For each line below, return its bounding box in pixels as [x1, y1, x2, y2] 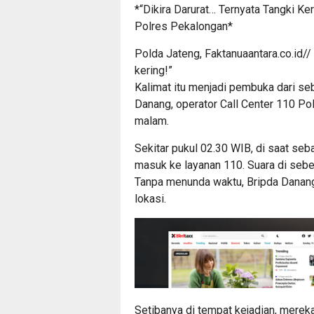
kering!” [135, 63, 172, 77]
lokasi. [135, 191, 166, 205]
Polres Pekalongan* [135, 19, 233, 33]
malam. [135, 114, 169, 128]
